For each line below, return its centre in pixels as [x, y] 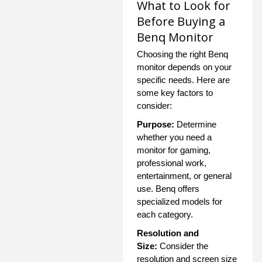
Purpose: [156, 124]
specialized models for [180, 201]
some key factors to [175, 92]
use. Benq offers [168, 188]
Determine [195, 124]
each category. [165, 214]
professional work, [172, 163]
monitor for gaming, [174, 150]
